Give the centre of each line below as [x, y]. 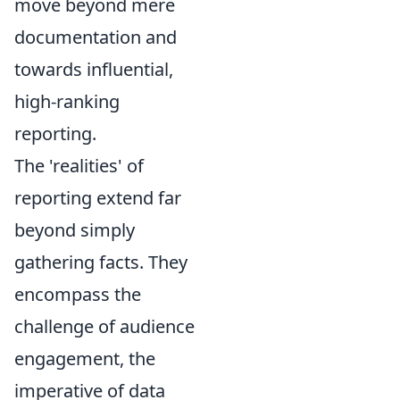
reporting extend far [98, 198]
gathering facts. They [101, 262]
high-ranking [67, 101]
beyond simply [75, 230]
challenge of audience [104, 326]
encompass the [78, 294]
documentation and [96, 37]
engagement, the [85, 358]
